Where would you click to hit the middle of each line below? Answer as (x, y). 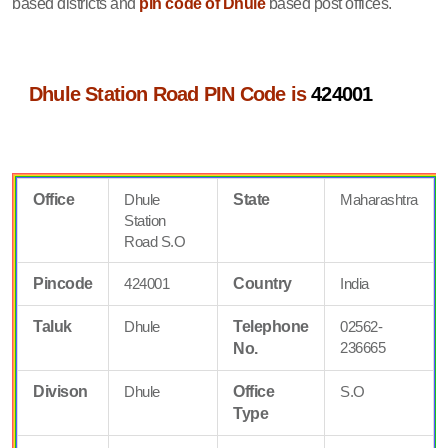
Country (262, 283)
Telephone (271, 326)
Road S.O (155, 241)
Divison (60, 391)
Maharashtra (379, 199)
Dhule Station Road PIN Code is (170, 93)
